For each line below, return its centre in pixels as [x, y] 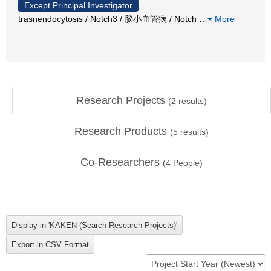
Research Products [122, 131]
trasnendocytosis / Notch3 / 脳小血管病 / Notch [109, 19]
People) [187, 163]
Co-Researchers [122, 162]
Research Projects [122, 100]
